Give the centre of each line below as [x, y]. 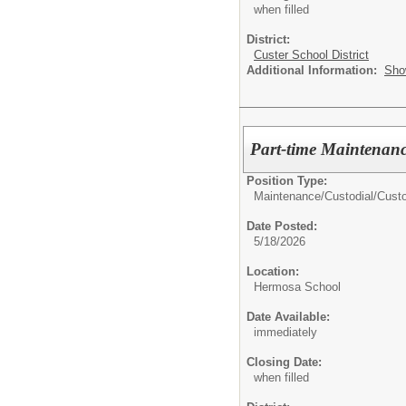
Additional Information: [315, 70]
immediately [285, 332]
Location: [273, 271]
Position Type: [287, 180]
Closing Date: [284, 362]
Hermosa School [297, 286]
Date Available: [288, 316]
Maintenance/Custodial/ [315, 196]
